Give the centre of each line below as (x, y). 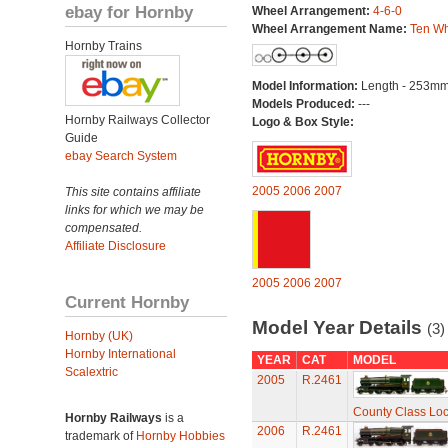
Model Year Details (339, 327)
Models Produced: (304, 104)
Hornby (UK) (99, 336)
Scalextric (91, 372)
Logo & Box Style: (302, 122)
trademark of (100, 436)
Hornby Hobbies (180, 436)
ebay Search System (121, 156)
